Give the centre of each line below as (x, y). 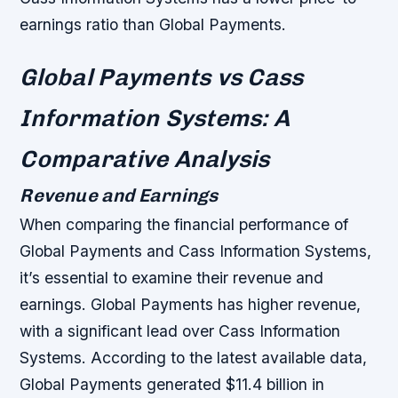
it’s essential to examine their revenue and (172, 277)
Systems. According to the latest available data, (194, 357)
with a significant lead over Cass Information (180, 330)
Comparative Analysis (145, 159)
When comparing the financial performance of (184, 224)
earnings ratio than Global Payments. (153, 24)
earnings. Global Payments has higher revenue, (191, 304)
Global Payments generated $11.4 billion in (172, 384)
